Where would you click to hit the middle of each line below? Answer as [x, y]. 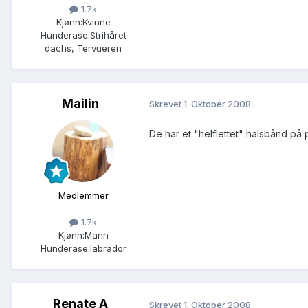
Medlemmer [83, 195]
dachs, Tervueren [83, 48]
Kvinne [96, 22]
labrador [108, 248]
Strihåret [108, 35]
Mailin [80, 103]
